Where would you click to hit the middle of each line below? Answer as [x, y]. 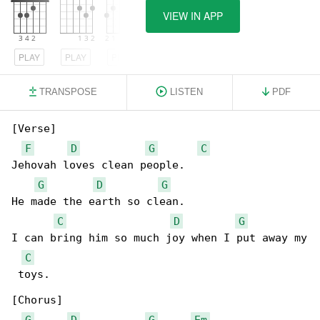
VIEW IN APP [193, 16]
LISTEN [187, 92]
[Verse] [34, 129]
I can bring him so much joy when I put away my [159, 238]
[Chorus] [37, 300]
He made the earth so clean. [98, 201]
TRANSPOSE [68, 92]
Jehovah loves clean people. [98, 165]
